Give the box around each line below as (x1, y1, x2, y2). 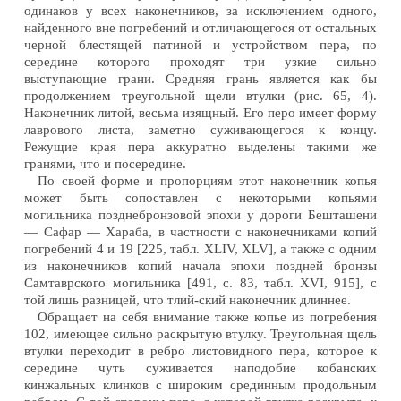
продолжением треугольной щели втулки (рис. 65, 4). (24, 88, 377, 103)
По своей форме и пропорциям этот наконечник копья (38, 173, 377, 188)
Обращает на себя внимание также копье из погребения (38, 309, 377, 324)
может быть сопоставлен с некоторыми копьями (24, 190, 377, 205)
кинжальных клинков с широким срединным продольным (24, 377, 377, 392)
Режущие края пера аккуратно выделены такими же (24, 139, 377, 154)
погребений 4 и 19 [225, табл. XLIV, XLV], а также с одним (24, 241, 377, 256)
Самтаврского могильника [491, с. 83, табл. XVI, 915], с (24, 275, 377, 290)
